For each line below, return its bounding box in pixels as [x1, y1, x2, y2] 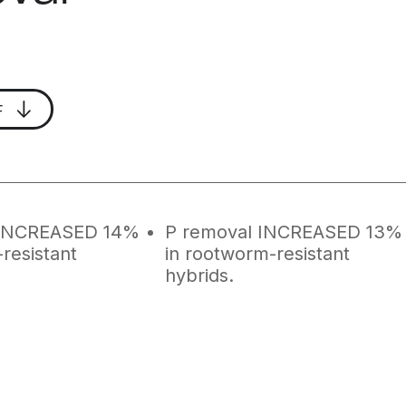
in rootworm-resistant [164, 243, 350, 265]
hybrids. [164, 265, 234, 286]
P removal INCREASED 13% [164, 221, 402, 243]
